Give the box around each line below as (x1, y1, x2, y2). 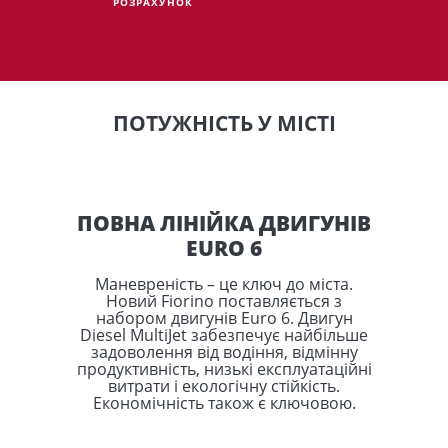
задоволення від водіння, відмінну (90, 341, 358, 363)
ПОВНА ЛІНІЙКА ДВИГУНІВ (77, 209, 371, 237)
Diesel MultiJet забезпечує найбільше (80, 324, 368, 346)
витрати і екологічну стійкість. (108, 375, 340, 397)
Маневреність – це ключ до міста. (95, 273, 353, 295)
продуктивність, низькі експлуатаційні (76, 358, 372, 380)
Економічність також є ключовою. (92, 392, 356, 414)
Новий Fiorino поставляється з (106, 290, 342, 312)
